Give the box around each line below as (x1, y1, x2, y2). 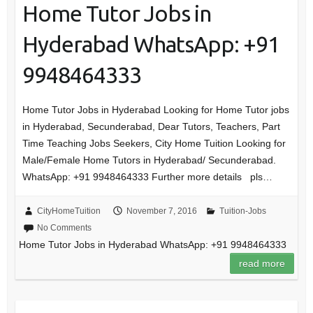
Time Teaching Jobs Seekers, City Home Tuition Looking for (22, 138, 286, 150)
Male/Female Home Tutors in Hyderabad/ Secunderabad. (22, 154, 276, 166)
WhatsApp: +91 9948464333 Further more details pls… (22, 171, 272, 183)
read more (239, 258, 286, 270)
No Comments (36, 223, 92, 233)
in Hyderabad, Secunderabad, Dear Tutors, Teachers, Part (22, 121, 280, 133)
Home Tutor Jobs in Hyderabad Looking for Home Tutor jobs (22, 104, 289, 116)
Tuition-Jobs (219, 206, 266, 217)
